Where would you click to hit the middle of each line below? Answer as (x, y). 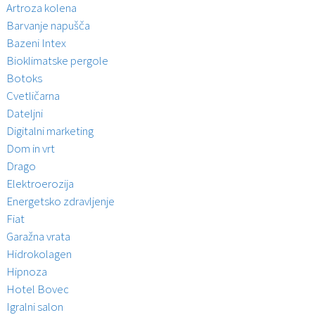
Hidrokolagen (39, 254)
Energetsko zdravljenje (60, 201)
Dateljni (24, 114)
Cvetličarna (33, 96)
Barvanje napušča (48, 26)
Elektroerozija (40, 184)
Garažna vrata (38, 237)
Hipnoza (26, 272)
